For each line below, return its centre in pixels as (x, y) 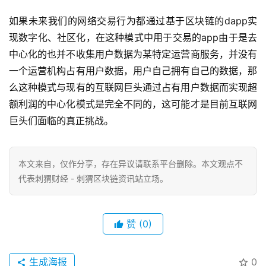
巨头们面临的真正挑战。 (61, 121)
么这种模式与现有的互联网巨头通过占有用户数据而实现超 (133, 88)
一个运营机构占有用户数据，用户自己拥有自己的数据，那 (133, 71)
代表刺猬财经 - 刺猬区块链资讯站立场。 (93, 179)
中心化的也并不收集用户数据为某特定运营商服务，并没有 (133, 54)
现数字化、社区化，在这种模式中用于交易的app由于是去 (133, 38)
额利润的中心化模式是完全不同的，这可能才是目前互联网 (133, 104)
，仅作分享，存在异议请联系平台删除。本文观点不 (147, 164)
